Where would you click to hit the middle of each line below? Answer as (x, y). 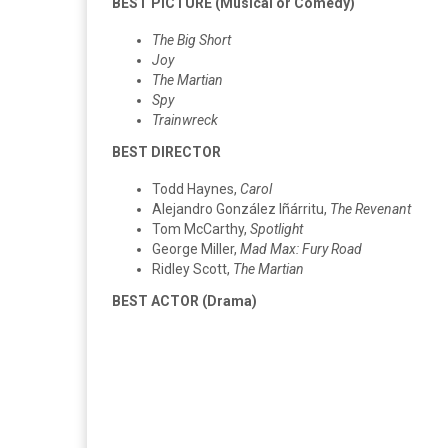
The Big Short (191, 39)
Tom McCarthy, (201, 228)
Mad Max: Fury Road (299, 248)
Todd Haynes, (196, 188)
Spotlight (276, 228)
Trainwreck (185, 119)
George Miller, (194, 248)
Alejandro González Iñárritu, (241, 208)
